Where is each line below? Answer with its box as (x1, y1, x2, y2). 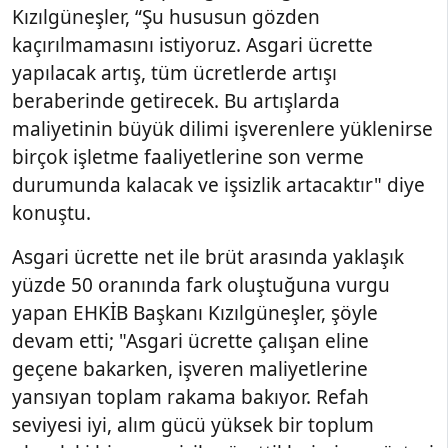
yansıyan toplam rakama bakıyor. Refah (12, 384, 369, 410)
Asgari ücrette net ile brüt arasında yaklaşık (12, 244, 404, 270)
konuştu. (12, 200, 91, 226)
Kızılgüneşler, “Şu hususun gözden (12, 4, 320, 30)
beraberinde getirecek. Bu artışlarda (12, 88, 340, 114)
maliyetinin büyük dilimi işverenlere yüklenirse (12, 116, 433, 142)
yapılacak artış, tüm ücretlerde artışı (12, 60, 337, 86)
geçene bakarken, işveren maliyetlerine (12, 356, 368, 382)
